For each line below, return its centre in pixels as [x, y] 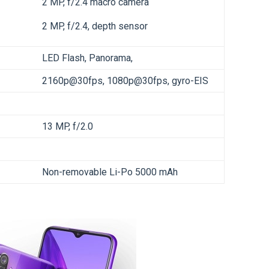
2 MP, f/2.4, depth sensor [95, 26]
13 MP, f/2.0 [68, 127]
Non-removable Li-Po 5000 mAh [110, 172]
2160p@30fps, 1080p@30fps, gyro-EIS [125, 81]
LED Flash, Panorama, [87, 58]
